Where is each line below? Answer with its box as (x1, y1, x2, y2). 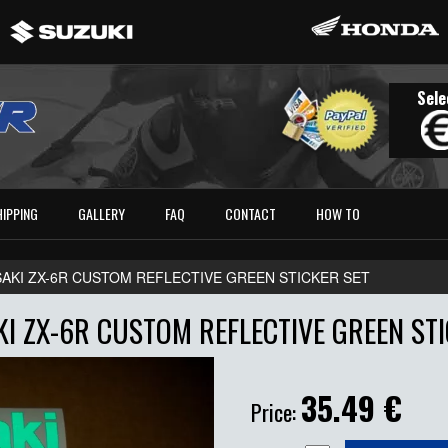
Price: (251, 396, 301, 429)
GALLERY (78, 203, 126, 225)
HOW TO (316, 203, 361, 225)
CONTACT (225, 203, 277, 225)
